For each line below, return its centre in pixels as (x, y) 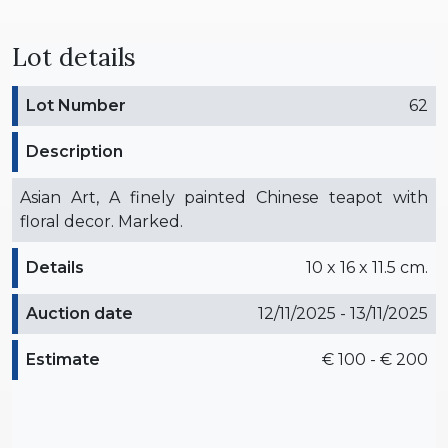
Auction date (79, 313)
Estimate (63, 359)
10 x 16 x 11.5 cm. (367, 267)
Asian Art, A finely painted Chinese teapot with (224, 197)
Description (74, 151)
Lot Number (76, 105)
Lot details (74, 56)
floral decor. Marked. (101, 221)
